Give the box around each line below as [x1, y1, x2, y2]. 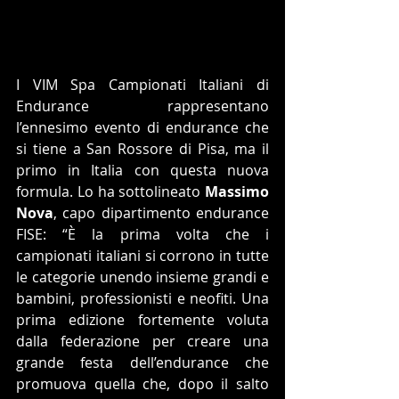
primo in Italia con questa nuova [16, 159, 269, 180]
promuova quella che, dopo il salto [16, 373, 269, 394]
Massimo [205, 181, 269, 201]
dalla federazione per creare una [16, 330, 269, 351]
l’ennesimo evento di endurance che [16, 117, 269, 137]
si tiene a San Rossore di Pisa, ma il [16, 138, 269, 159]
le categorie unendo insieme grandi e [16, 266, 269, 287]
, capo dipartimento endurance [53, 202, 269, 223]
